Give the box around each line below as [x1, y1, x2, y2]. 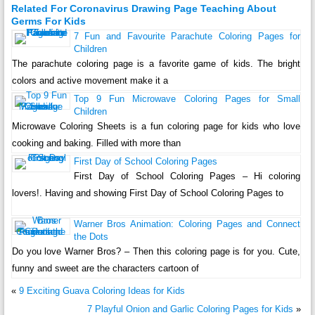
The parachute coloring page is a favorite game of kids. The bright [11, 58, 301, 69]
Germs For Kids [11, 15, 86, 27]
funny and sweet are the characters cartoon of [11, 262, 199, 274]
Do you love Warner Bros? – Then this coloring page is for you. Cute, [11, 245, 301, 257]
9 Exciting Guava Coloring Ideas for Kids [18, 285, 185, 296]
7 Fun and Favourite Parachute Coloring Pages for [73, 30, 301, 41]
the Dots [73, 231, 108, 242]
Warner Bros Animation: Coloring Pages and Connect [73, 218, 301, 229]
